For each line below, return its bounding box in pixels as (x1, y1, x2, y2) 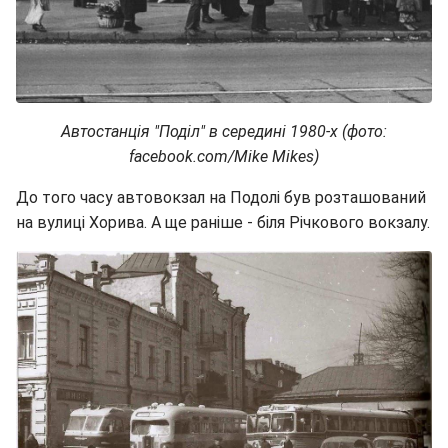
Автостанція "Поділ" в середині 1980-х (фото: (61, 121, 387, 141)
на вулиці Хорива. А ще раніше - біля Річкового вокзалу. (16, 212, 430, 232)
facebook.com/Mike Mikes (129, 146, 314, 166)
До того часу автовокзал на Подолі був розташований (16, 187, 426, 207)
